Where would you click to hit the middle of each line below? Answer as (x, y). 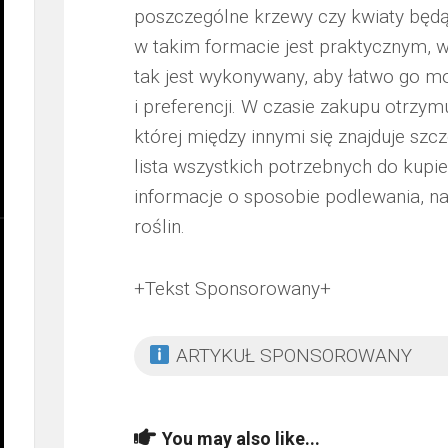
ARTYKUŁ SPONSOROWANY (291, 355)
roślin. (159, 226)
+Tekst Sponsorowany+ (232, 288)
